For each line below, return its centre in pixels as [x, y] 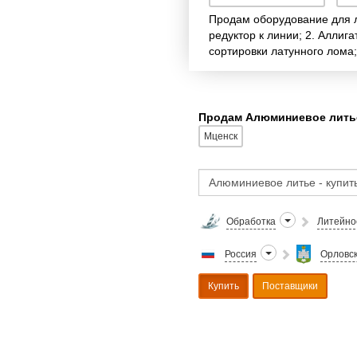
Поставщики [290, 286]
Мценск [221, 136]
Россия [241, 254]
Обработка [251, 222]
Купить [224, 286]
